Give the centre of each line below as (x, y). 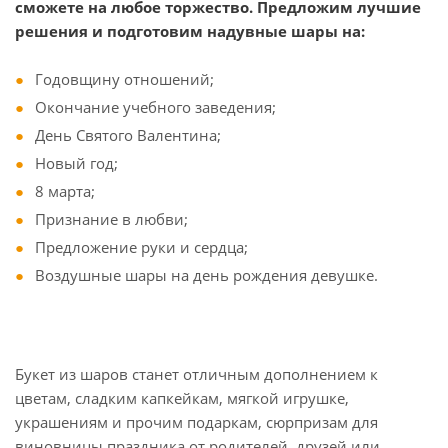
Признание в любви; (111, 219)
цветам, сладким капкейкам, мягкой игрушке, (182, 398)
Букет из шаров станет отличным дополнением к (196, 374)
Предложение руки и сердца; (141, 247)
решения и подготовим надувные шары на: (190, 31)
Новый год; (76, 163)
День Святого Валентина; (128, 135)
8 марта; (65, 191)
